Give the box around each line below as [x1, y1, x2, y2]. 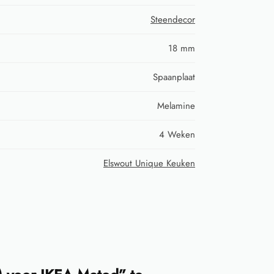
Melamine [157, 98, 195, 113]
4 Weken [159, 127, 195, 141]
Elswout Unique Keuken [103, 156, 195, 170]
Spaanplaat [153, 70, 195, 84]
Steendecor [150, 12, 195, 26]
